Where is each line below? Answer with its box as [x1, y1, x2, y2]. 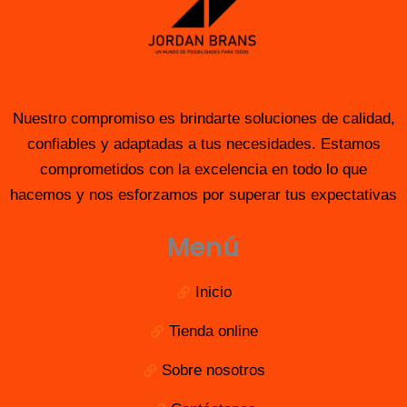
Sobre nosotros [162, 361, 266, 379]
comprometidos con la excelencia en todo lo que [40, 161, 367, 179]
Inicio [195, 283, 233, 301]
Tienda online [169, 322, 259, 340]
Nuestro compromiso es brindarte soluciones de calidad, [12, 110, 395, 128]
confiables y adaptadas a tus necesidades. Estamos [26, 135, 381, 154]
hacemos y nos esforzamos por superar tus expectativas [10, 186, 397, 204]
